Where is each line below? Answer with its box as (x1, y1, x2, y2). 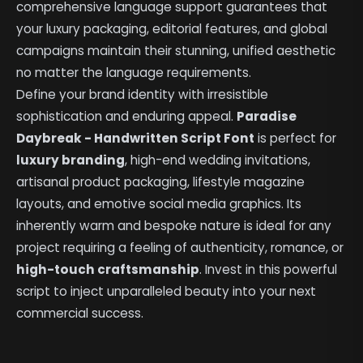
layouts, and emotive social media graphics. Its (16, 194, 302, 212)
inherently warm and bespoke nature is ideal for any (16, 216, 332, 234)
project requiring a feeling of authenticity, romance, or (16, 238, 344, 256)
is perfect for (254, 129, 337, 147)
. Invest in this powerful (199, 260, 338, 278)
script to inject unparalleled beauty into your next (16, 282, 317, 300)
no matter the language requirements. (16, 63, 252, 81)
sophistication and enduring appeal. (16, 107, 237, 125)
